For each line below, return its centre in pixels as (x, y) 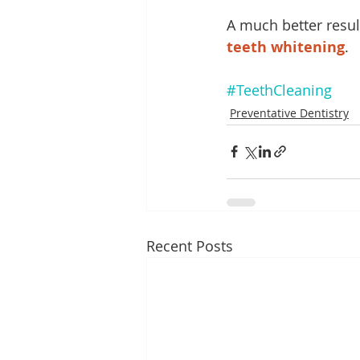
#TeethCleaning (279, 90)
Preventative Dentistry (289, 112)
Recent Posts (190, 245)
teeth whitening (286, 47)
